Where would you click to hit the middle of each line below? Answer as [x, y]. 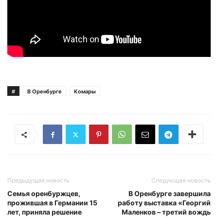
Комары [85, 92]
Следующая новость [181, 181]
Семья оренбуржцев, [44, 194]
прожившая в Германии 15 [52, 203]
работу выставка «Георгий [164, 203]
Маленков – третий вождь [166, 212]
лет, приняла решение [45, 212]
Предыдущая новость [38, 181]
